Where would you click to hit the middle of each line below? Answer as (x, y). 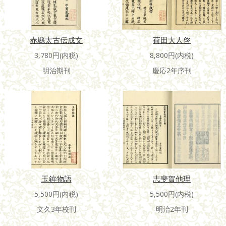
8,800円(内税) (172, 55)
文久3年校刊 (56, 209)
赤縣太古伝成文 (56, 40)
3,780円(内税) (56, 55)
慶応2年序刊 (172, 70)
